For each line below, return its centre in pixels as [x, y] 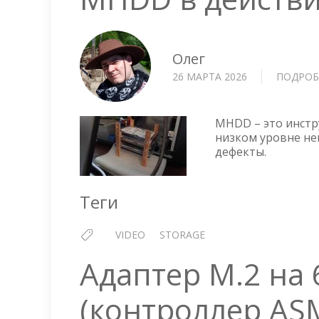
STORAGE [182, 235]
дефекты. [241, 152]
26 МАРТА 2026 [210, 76]
